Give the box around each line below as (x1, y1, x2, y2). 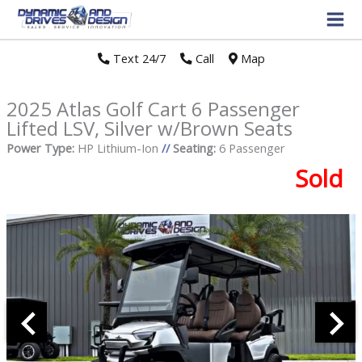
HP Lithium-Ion (74, 140, 162, 157)
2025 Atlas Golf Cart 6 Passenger (6, 95, 300, 123)
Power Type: (6, 140, 74, 157)
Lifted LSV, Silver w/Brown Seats (6, 115, 293, 142)
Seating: (172, 140, 216, 157)
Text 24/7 (109, 50, 166, 66)
